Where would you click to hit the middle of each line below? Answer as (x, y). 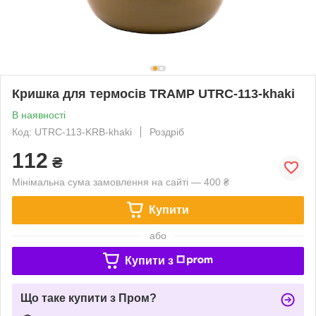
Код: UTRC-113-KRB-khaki (72, 132)
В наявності (39, 115)
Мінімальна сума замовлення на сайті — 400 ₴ (121, 182)
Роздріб (167, 132)
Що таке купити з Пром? (89, 298)
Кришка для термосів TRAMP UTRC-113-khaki (153, 93)
